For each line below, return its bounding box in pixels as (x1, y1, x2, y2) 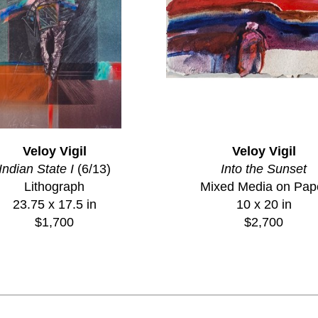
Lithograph (24, 179, 84, 194)
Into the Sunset (221, 161, 307, 176)
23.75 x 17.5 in (12, 197, 97, 212)
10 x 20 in (236, 197, 292, 212)
